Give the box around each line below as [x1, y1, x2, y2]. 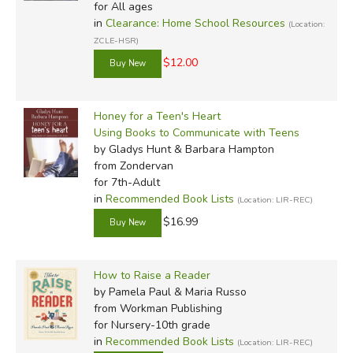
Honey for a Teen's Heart [93, 108, 221, 124]
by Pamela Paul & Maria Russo [93, 284, 247, 299]
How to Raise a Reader [93, 267, 210, 283]
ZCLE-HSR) [93, 34, 139, 46]
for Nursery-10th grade [93, 317, 210, 333]
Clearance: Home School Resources [105, 15, 285, 31]
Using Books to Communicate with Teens [93, 124, 299, 140]
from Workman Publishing [93, 300, 222, 316]
